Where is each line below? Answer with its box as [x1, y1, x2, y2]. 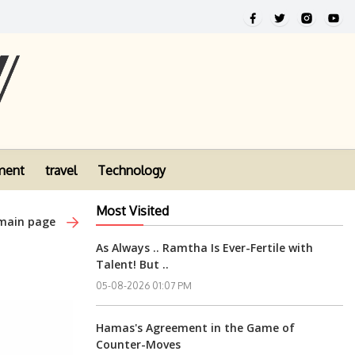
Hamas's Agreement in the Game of [96, 320, 296, 335]
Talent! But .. [96, 257, 170, 272]
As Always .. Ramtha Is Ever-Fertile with [96, 240, 314, 255]
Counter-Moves [96, 337, 181, 352]
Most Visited [96, 203, 170, 219]
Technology [97, 162, 166, 179]
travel [45, 162, 77, 179]
